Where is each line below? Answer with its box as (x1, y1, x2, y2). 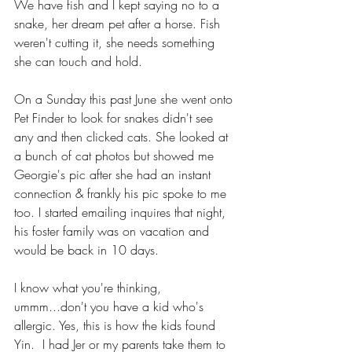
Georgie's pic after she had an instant (14, 165, 214, 183)
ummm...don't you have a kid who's (14, 297, 207, 315)
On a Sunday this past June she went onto (14, 90, 236, 108)
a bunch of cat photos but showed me (14, 146, 218, 164)
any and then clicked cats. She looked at (14, 127, 232, 145)
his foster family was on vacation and (14, 222, 213, 240)
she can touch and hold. (14, 52, 146, 70)
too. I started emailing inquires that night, (14, 203, 229, 221)
